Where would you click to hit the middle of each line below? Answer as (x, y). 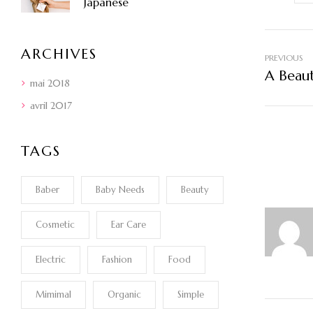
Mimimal (53, 295)
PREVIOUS (284, 58)
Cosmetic (55, 225)
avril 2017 (51, 106)
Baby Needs (120, 190)
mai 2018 (50, 83)
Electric (51, 260)
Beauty (195, 190)
